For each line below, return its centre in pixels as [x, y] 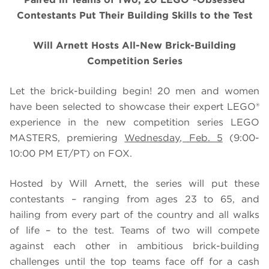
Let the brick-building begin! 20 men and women [134, 91]
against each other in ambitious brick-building [134, 246]
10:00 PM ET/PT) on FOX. [71, 154]
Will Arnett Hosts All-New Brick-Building [134, 46]
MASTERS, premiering [67, 138]
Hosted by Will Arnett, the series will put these [134, 184]
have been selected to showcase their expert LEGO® [134, 107]
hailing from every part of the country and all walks [134, 215]
